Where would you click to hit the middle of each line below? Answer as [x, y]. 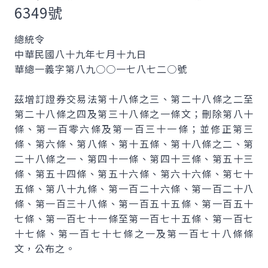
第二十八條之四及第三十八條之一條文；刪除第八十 [134, 114]
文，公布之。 [45, 248]
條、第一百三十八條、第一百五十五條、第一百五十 [134, 203]
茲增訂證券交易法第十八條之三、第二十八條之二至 [134, 99]
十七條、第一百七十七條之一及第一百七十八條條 [134, 233]
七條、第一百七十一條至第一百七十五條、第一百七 [134, 218]
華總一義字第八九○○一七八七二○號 [101, 69]
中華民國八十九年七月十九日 [80, 54]
